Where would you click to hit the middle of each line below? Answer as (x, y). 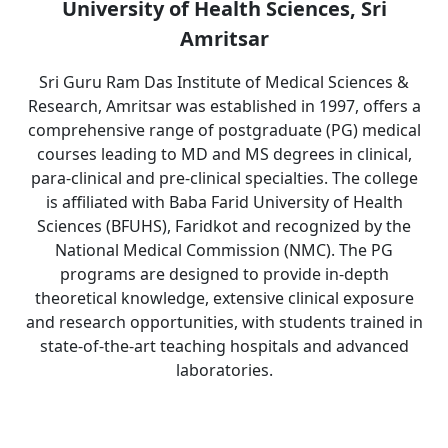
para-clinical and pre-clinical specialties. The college (224, 178)
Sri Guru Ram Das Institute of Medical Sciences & (224, 82)
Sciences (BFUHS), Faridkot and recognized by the (224, 226)
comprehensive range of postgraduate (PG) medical (224, 130)
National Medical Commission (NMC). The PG (224, 250)
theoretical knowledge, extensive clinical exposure (224, 298)
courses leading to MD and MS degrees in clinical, (224, 154)
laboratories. (224, 370)
